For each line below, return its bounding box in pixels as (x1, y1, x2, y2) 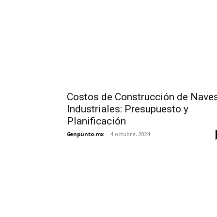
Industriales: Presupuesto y (67, 103, 188, 115)
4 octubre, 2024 (110, 130, 150, 138)
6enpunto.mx (67, 130, 104, 138)
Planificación (67, 115, 126, 127)
